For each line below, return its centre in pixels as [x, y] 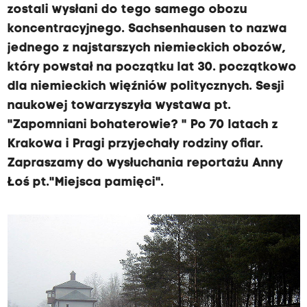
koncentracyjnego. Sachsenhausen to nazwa [147, 29]
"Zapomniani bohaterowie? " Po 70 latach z [143, 125]
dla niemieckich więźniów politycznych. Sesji [146, 87]
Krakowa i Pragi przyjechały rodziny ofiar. [135, 144]
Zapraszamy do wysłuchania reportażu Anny [145, 163]
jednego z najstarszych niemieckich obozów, [146, 48]
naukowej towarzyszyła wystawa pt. [119, 106]
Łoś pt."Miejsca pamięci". [85, 183]
